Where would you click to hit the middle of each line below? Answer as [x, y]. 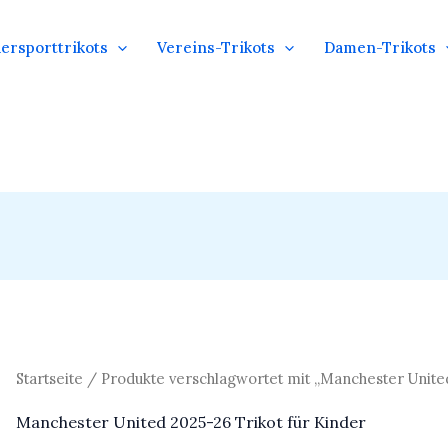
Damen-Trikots [380, 47]
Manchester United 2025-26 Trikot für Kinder [190, 422]
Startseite [49, 379]
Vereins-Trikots [216, 47]
